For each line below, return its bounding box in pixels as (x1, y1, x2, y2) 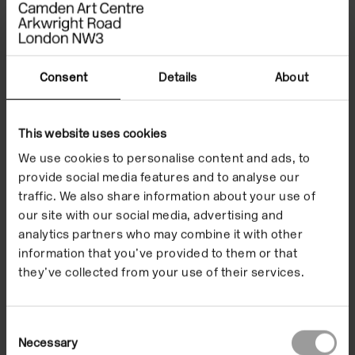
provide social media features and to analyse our (18, 170, 300, 185)
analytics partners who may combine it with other (18, 227, 303, 242)
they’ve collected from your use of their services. (18, 265, 304, 280)
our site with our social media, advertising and (18, 208, 284, 223)
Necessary (18, 335, 78, 350)
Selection (6, 338, 54, 353)
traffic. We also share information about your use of (18, 189, 315, 204)
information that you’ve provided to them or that (18, 246, 297, 261)
